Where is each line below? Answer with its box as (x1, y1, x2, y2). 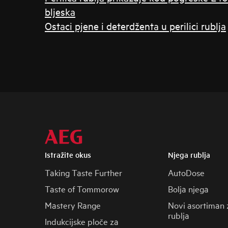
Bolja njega (167, 183, 209, 194)
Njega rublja (167, 149, 210, 160)
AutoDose (167, 166, 205, 178)
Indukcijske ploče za (45, 215, 119, 227)
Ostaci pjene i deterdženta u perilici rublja (45, 19, 226, 32)
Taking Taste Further (45, 166, 122, 178)
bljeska (45, 5, 75, 18)
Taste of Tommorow (45, 183, 119, 194)
